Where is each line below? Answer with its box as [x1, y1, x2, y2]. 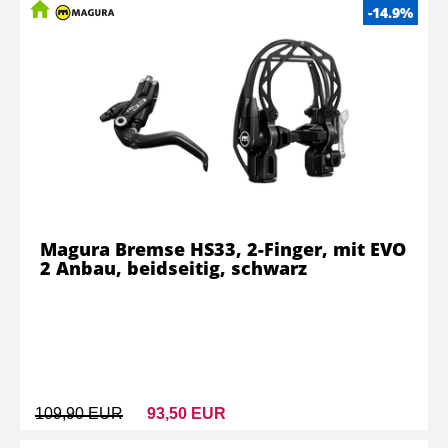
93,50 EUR [147, 405, 226, 422]
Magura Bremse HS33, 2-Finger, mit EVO [40, 237, 406, 261]
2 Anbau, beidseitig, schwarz [40, 256, 307, 280]
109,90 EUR [35, 405, 123, 422]
